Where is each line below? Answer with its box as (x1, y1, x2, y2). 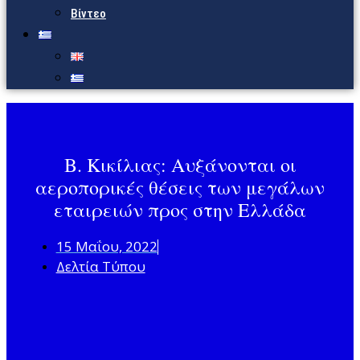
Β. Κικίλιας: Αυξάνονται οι (63, 152, 297, 178)
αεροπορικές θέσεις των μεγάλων (35, 174, 325, 201)
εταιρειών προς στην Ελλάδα (54, 197, 306, 223)
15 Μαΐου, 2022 (55, 237, 157, 256)
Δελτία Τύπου (55, 257, 145, 276)
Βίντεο (71, 6, 106, 21)
